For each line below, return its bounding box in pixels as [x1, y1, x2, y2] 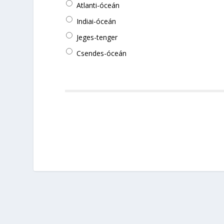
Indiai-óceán [76, 16, 116, 26]
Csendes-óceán [76, 48, 127, 58]
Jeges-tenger [76, 32, 118, 42]
